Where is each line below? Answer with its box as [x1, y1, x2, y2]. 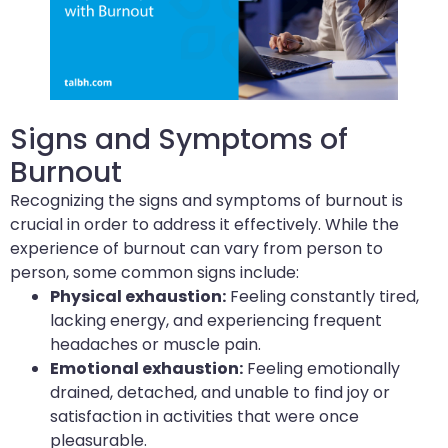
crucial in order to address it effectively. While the [10, 213, 399, 237]
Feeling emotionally [243, 357, 400, 381]
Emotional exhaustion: [50, 357, 243, 381]
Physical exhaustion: [50, 285, 226, 309]
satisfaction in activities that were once [50, 405, 359, 429]
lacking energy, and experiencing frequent [50, 309, 382, 333]
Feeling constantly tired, [226, 285, 419, 309]
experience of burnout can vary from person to [10, 237, 383, 261]
